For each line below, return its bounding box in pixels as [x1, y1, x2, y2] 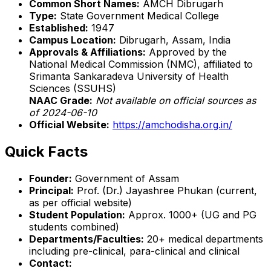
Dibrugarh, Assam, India [116, 33, 230, 46]
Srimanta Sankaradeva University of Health [29, 70, 229, 82]
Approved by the [146, 45, 227, 58]
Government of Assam [72, 172, 179, 184]
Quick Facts [5, 142, 88, 160]
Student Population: [29, 208, 125, 221]
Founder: [29, 172, 72, 184]
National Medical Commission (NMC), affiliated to [29, 57, 253, 70]
